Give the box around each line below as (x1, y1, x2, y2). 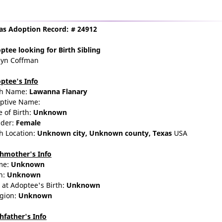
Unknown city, (37, 128, 89, 138)
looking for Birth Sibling (16, 45, 101, 55)
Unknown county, (89, 128, 153, 138)
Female (16, 118, 41, 127)
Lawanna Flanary (29, 87, 87, 96)
